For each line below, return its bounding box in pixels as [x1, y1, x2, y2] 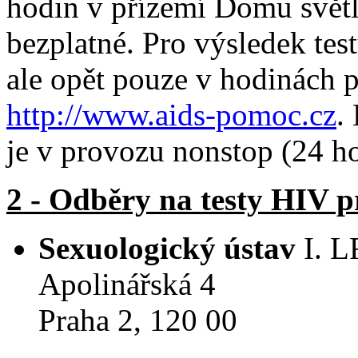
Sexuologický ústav [38, 230, 296, 265]
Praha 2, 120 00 [38, 302, 237, 337]
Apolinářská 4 [38, 266, 216, 301]
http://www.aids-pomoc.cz [6, 97, 336, 132]
